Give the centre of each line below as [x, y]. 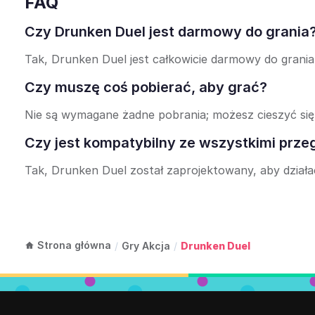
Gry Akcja [146, 245]
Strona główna [74, 245]
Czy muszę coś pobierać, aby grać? [146, 87]
